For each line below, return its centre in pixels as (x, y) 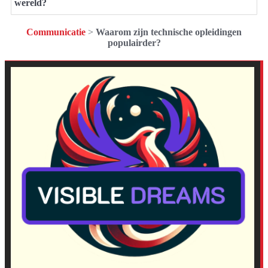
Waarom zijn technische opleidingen (169, 32)
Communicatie (56, 32)
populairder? (134, 42)
